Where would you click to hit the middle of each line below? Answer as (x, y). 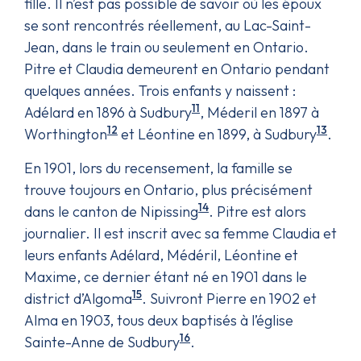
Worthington (66, 134)
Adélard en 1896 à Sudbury (108, 112)
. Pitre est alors (257, 211)
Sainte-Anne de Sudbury (102, 342)
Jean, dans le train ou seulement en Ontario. (166, 47)
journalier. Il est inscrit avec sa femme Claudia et (180, 233)
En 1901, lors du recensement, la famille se (158, 168)
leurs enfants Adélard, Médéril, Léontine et (161, 255)
